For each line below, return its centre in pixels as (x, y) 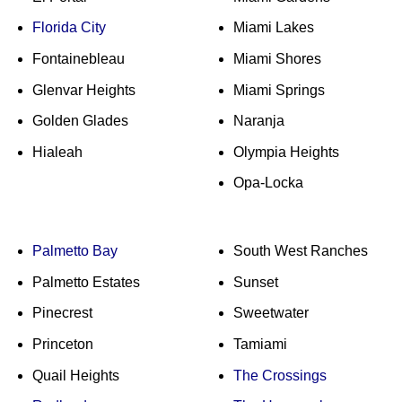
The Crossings (280, 375)
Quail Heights (75, 375)
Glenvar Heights (83, 90)
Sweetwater (271, 313)
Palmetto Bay (74, 251)
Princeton (62, 344)
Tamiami (260, 344)
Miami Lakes (273, 28)
